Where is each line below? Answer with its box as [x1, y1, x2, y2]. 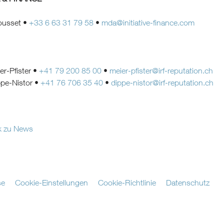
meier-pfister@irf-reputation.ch [109, 65, 213, 75]
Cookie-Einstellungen [15, 177, 88, 187]
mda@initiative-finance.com [101, 17, 194, 27]
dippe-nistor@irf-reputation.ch [111, 77, 213, 87]
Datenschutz [166, 177, 209, 187]
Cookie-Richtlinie [98, 177, 156, 187]
